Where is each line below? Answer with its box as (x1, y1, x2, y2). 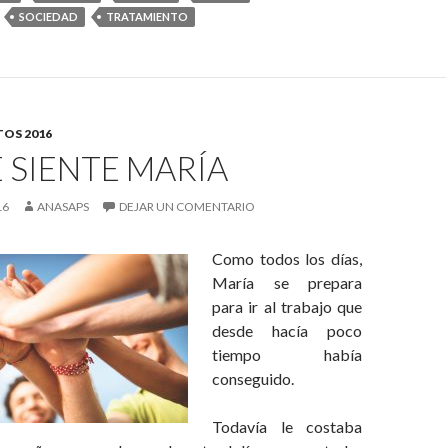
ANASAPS (37, 199, 89, 214)
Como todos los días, (212, 249, 362, 268)
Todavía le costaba (212, 417, 362, 436)
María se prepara (212, 273, 362, 292)
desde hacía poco (212, 321, 362, 340)
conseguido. (212, 369, 294, 388)
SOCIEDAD (19, 10, 78, 23)
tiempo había (212, 345, 362, 364)
